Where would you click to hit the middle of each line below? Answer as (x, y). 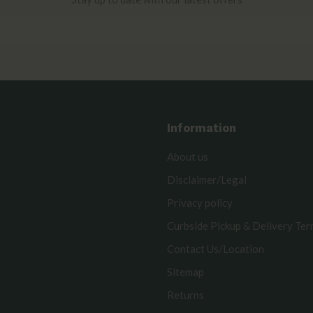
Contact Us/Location (216, 248)
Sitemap (185, 271)
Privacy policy (200, 202)
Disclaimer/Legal (207, 179)
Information (202, 128)
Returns (185, 294)
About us (188, 156)
